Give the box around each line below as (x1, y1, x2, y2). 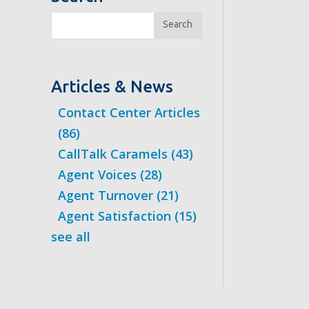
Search (163, 19, 193, 30)
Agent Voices (57, 166, 140, 183)
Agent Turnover (57, 187, 157, 204)
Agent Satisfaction (57, 208, 175, 225)
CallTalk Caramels (57, 146, 171, 163)
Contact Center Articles (57, 104, 200, 121)
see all (50, 228, 90, 246)
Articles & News (50, 77, 173, 97)
